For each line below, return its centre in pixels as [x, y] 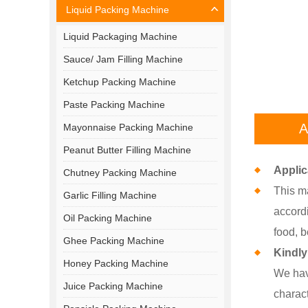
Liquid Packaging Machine [120, 36]
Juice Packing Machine [113, 286]
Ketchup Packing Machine [120, 81]
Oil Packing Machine [108, 218]
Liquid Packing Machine [118, 9]
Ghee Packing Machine [114, 240]
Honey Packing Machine [116, 263]
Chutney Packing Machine [120, 172]
